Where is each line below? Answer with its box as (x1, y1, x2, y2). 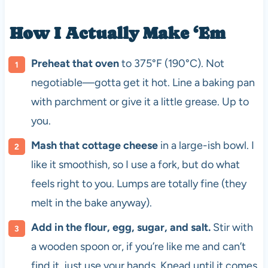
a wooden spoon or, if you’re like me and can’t (31, 239, 246, 253)
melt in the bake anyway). (31, 196, 152, 209)
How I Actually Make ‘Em (9, 23, 226, 42)
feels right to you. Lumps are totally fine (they (31, 176, 246, 190)
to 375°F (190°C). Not (118, 56, 224, 70)
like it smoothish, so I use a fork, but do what (31, 157, 240, 171)
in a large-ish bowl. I (157, 138, 254, 152)
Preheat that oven (31, 56, 119, 70)
